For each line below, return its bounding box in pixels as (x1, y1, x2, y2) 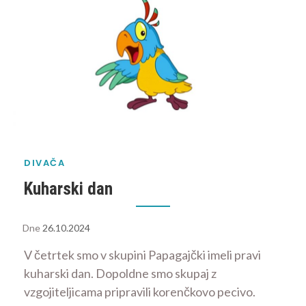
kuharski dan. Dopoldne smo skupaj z (24, 266, 217, 281)
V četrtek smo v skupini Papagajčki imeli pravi (24, 247, 261, 263)
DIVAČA (24, 156, 65, 169)
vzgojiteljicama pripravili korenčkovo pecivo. (24, 284, 255, 300)
